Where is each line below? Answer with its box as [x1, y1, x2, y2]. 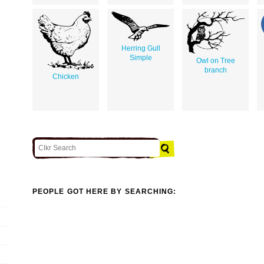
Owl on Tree [196, 56, 235, 65]
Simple [129, 53, 152, 62]
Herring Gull [121, 44, 160, 52]
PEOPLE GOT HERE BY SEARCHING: [32, 187, 177, 196]
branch [204, 65, 227, 74]
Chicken [52, 72, 79, 81]
